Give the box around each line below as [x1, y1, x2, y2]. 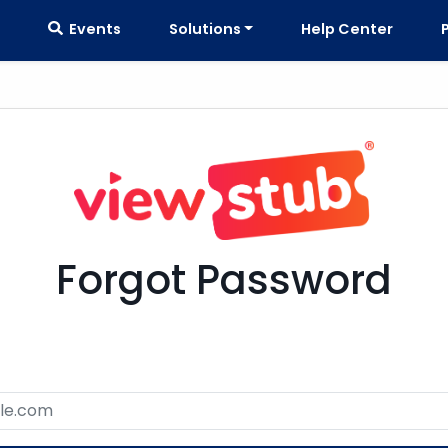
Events [62, 18, 121, 39]
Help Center [301, 18, 393, 39]
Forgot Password [56, 251, 392, 308]
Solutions [168, 18, 241, 39]
